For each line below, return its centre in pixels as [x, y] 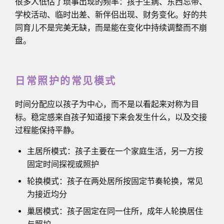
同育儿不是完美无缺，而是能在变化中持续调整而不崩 [111, 27]
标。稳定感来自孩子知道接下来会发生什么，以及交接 [111, 117]
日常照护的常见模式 [66, 81]
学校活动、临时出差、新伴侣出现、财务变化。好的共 [111, 14]
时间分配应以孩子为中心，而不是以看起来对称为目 [107, 104]
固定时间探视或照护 [63, 164]
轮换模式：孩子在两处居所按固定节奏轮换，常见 [115, 181]
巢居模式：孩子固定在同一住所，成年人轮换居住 [115, 211]
